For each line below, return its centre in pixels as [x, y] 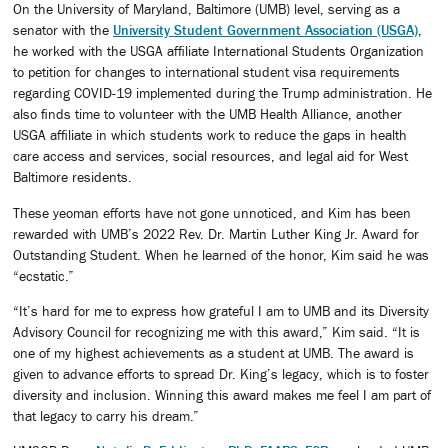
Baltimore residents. [72, 177]
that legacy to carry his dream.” [106, 415]
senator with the [63, 30]
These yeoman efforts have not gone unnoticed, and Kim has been [212, 212]
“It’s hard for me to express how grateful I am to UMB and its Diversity [221, 310]
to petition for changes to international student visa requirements [206, 72]
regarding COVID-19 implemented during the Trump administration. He [222, 93]
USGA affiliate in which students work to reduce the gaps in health [210, 135]
